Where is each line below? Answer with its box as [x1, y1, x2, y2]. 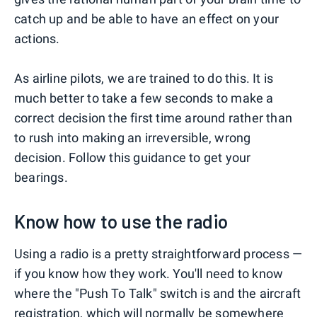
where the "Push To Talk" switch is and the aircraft [14, 285, 301, 301]
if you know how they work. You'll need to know [14, 265, 284, 281]
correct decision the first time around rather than [14, 110, 293, 125]
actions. [14, 30, 60, 46]
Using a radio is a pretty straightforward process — [14, 246, 303, 261]
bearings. [14, 169, 68, 185]
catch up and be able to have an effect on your [14, 11, 279, 26]
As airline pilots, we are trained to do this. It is [14, 70, 274, 86]
